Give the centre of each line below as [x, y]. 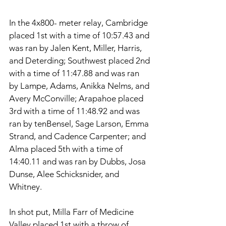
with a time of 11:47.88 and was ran [75, 73]
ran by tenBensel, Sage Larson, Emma [80, 124]
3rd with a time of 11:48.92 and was [75, 111]
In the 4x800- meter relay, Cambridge [79, 23]
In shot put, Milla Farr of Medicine [72, 212]
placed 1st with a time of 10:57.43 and [80, 36]
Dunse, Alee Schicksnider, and [65, 174]
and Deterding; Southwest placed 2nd [80, 61]
